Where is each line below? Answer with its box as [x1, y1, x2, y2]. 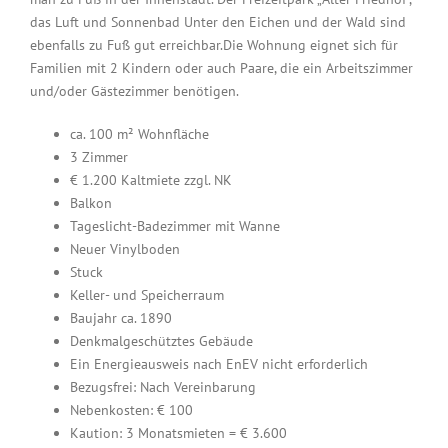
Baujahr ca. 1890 [69, 308, 172, 327]
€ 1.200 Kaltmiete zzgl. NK [69, 170, 232, 189]
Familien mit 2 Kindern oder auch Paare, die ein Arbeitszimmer [29, 58, 413, 77]
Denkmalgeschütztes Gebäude [69, 331, 253, 350]
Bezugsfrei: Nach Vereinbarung [69, 377, 256, 396]
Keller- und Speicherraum [69, 285, 224, 304]
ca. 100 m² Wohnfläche [69, 124, 209, 143]
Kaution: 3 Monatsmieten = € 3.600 [69, 423, 287, 442]
